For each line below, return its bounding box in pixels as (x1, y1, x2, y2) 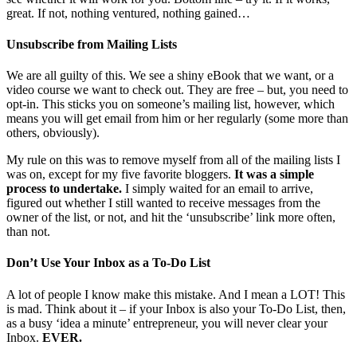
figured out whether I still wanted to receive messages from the (6, 196, 320, 210)
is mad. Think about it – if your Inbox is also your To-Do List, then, (6, 301, 346, 316)
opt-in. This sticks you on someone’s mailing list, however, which (6, 97, 335, 112)
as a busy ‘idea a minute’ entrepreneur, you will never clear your (6, 316, 328, 330)
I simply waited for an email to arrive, (122, 182, 313, 196)
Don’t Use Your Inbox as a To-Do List (6, 256, 210, 270)
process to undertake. (6, 182, 122, 196)
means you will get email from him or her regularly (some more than (6, 112, 348, 126)
